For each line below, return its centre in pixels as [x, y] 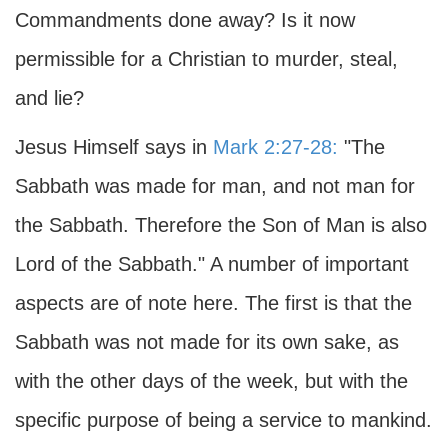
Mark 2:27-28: [275, 147]
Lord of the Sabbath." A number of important [212, 264]
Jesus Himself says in [114, 147]
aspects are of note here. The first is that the [213, 303]
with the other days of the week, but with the [211, 381]
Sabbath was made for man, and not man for [215, 186]
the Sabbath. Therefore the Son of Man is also [221, 225]
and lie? [49, 98]
